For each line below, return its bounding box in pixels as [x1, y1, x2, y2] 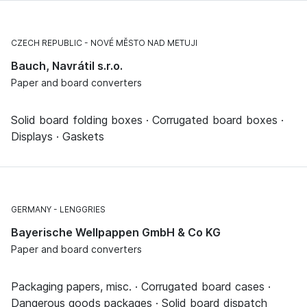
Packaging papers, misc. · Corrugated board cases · [11, 279, 271, 293]
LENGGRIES [60, 204, 106, 214]
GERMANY [11, 204, 51, 214]
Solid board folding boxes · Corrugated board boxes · [11, 112, 284, 127]
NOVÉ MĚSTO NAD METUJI [90, 37, 197, 48]
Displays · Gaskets [11, 129, 104, 143]
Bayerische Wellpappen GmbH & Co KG [11, 225, 221, 239]
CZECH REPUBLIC [11, 37, 82, 48]
